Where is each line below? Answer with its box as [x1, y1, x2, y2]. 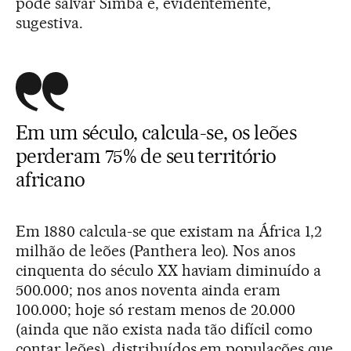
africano [16, 167, 85, 191]
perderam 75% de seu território [16, 143, 277, 168]
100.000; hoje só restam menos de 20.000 [16, 299, 296, 319]
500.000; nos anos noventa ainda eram [16, 280, 281, 299]
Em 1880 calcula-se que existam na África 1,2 [16, 221, 323, 241]
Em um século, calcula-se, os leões [16, 120, 297, 144]
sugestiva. [16, 13, 83, 32]
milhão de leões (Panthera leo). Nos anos [16, 241, 296, 260]
